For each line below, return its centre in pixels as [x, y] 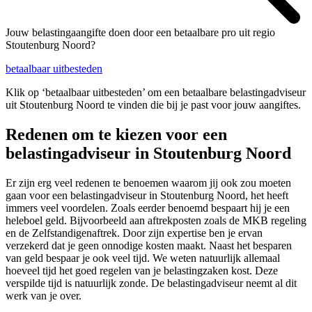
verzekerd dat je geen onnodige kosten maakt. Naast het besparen [149, 246]
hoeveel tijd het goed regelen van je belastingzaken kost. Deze [142, 271]
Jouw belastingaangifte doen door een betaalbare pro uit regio [140, 33]
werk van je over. [44, 296]
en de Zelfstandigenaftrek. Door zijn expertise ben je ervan [134, 233]
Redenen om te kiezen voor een [116, 135]
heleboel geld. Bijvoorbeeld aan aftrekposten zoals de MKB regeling [156, 221]
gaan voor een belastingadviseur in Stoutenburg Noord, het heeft [147, 196]
